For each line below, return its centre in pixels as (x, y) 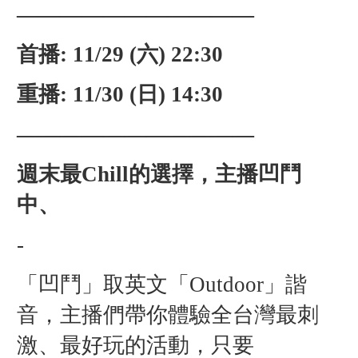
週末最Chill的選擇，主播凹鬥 (159, 175)
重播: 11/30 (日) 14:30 (119, 95)
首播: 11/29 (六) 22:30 (119, 55)
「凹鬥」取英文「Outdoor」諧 (161, 285)
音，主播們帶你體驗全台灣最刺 (167, 315)
